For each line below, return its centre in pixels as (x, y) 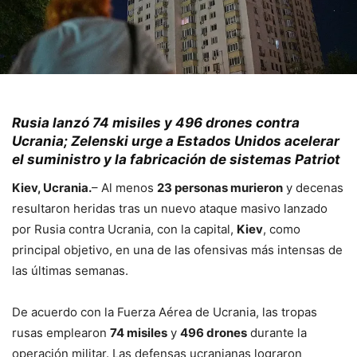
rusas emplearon (61, 333)
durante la (277, 333)
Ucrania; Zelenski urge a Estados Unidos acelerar (176, 141)
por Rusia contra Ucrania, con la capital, (124, 229)
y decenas (313, 188)
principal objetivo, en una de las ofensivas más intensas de (177, 250)
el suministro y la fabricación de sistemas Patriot (176, 160)
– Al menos (124, 188)
